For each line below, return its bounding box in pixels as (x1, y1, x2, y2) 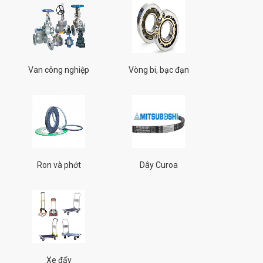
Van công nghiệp (28, 65, 89, 75)
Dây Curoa (139, 160, 178, 170)
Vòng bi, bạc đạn (128, 65, 189, 75)
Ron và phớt (36, 160, 81, 170)
